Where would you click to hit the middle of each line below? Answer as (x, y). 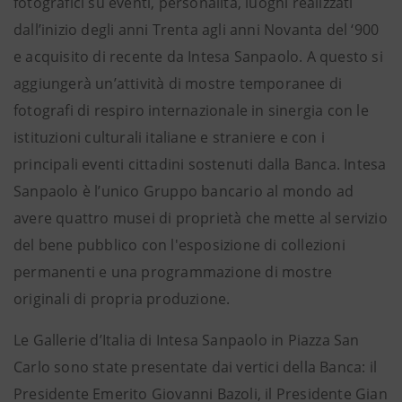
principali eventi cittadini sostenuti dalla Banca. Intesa (200, 164)
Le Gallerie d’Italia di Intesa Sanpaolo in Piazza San (187, 340)
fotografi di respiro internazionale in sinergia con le (191, 110)
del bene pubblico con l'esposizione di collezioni (179, 245)
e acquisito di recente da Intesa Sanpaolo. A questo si (198, 57)
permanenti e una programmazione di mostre (173, 272)
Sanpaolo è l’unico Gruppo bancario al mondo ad (184, 191)
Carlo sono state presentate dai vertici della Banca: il (196, 367)
